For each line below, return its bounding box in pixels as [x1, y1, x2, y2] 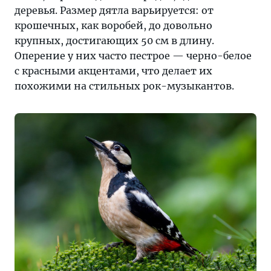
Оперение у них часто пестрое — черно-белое [15, 50, 252, 62]
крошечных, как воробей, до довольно [15, 19, 212, 31]
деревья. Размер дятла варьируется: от [15, 4, 214, 16]
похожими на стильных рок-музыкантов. [15, 80, 234, 92]
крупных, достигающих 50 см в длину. [15, 34, 214, 47]
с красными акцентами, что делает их [15, 65, 212, 77]
